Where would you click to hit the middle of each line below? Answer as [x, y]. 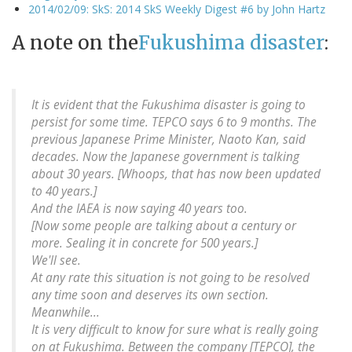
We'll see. [56, 261]
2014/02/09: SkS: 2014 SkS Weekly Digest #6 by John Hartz [177, 9]
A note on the [75, 43]
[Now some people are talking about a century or [164, 226]
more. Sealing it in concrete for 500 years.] [145, 244]
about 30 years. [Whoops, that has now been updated [176, 174]
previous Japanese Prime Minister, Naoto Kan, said [169, 140]
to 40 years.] [64, 192]
